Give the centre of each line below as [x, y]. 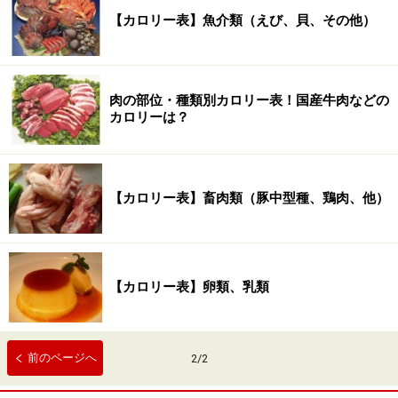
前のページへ [63, 358]
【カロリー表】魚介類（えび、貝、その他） [243, 20]
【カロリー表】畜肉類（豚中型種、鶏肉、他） [249, 198]
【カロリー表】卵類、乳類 [189, 287]
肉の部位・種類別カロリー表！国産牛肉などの [249, 100]
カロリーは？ [149, 117]
